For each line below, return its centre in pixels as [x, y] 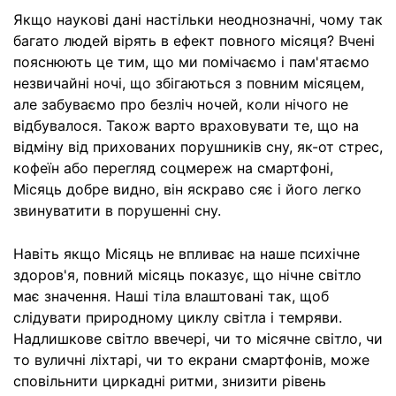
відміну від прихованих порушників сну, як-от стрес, [198, 147]
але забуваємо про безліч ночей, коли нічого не [181, 105]
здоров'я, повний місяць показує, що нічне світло [187, 275]
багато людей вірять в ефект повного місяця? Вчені [194, 41]
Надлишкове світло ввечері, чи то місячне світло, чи [198, 339]
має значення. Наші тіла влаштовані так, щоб [171, 297]
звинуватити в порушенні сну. [117, 211]
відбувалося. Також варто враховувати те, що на [186, 126]
